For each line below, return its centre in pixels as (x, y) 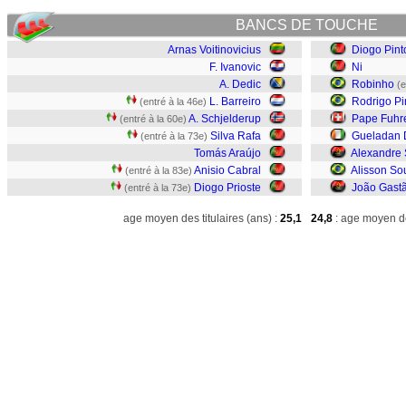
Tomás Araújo (227, 153)
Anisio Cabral (227, 170)
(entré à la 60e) (153, 119)
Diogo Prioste (227, 188)
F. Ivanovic (235, 67)
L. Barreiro (235, 101)
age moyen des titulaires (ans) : (200, 218)
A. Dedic (240, 84)
